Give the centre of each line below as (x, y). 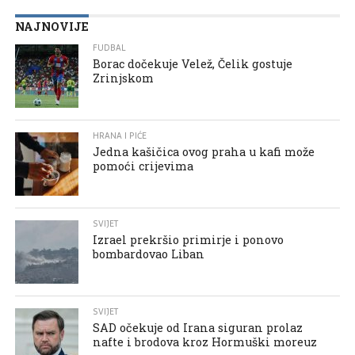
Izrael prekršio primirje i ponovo (189, 239)
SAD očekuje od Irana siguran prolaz (198, 327)
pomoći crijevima (143, 166)
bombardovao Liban (149, 254)
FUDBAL (109, 48)
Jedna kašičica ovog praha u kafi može (204, 151)
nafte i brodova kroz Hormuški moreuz (205, 342)
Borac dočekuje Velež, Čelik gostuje (193, 63)
